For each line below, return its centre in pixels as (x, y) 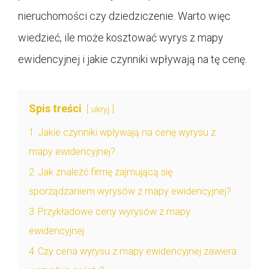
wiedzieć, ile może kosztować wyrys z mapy (121, 37)
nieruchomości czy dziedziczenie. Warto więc (124, 16)
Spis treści (55, 108)
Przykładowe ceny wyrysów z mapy (114, 211)
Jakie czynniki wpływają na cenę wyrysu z (127, 132)
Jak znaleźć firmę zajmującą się (105, 172)
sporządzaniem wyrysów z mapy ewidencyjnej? (130, 191)
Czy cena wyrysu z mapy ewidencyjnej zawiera (137, 251)
